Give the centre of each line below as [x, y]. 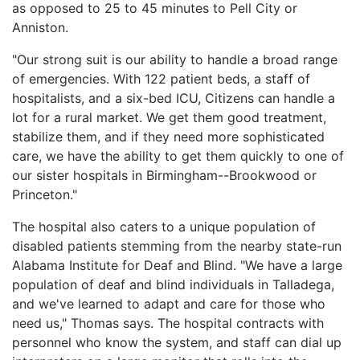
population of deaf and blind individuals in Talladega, [173, 284]
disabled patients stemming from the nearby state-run [177, 245]
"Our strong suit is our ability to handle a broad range [175, 59]
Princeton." [45, 194]
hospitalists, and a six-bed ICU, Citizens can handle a [174, 98]
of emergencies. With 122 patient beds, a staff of [161, 78]
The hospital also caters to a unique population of [164, 226]
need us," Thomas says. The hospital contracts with [168, 323]
